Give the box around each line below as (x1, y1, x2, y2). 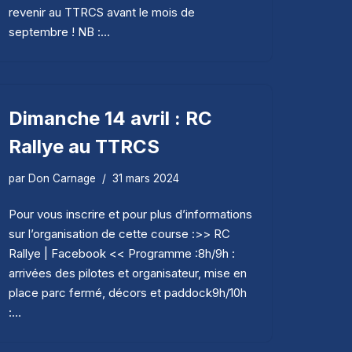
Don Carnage (28, 171, 96, 185)
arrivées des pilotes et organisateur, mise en (9, 265, 247, 280)
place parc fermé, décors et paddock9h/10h (9, 284, 247, 300)
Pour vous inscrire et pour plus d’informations (9, 206, 252, 222)
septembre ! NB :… (9, 24, 113, 39)
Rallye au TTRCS (9, 134, 159, 158)
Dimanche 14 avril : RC (9, 106, 212, 130)
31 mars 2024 (112, 171, 179, 185)
